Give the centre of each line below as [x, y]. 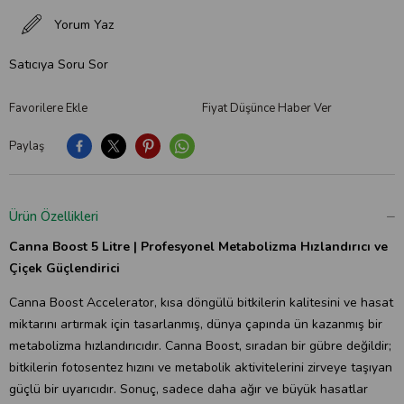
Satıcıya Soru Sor [59, 64]
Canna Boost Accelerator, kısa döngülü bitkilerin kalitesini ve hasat [201, 303]
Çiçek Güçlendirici [64, 268]
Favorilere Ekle [48, 108]
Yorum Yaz [84, 24]
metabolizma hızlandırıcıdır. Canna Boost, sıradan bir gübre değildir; [200, 346]
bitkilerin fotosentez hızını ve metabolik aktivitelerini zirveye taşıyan [201, 367]
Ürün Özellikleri [54, 216]
